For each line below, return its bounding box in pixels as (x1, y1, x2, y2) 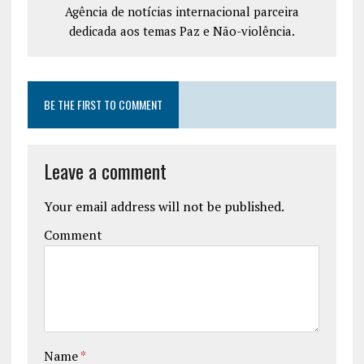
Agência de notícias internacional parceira (64, 2, 299, 19)
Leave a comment (43, 155, 167, 185)
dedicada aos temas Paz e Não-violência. (68, 22, 295, 39)
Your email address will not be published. (43, 197, 284, 215)
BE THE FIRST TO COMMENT (43, 95, 162, 113)
